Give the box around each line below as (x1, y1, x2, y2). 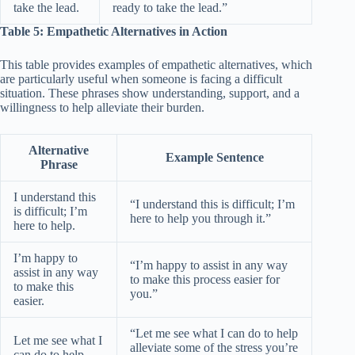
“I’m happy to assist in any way (130, 258, 288, 272)
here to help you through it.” (130, 211, 271, 225)
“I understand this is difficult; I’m (130, 197, 295, 211)
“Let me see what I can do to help (130, 326, 298, 340)
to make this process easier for (130, 272, 280, 286)
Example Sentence (165, 150, 264, 164)
